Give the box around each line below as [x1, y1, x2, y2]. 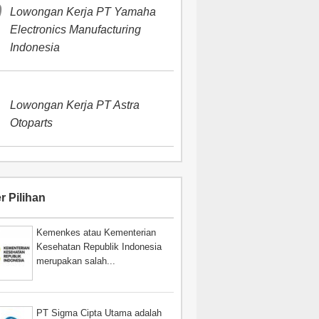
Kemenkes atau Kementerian [36, 227, 157, 238]
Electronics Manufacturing [10, 23, 142, 36]
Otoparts [10, 117, 53, 129]
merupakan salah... [36, 256, 116, 266]
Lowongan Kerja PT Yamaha [10, 6, 157, 18]
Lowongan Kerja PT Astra [10, 99, 140, 111]
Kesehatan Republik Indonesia [36, 241, 162, 252]
